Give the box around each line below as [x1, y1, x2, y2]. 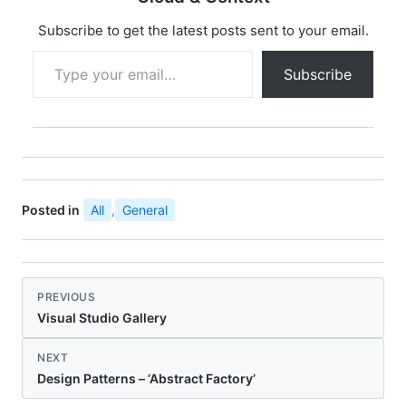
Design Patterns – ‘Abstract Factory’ [37, 371, 256, 387]
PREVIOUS [37, 290, 95, 304]
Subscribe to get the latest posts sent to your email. [37, 22, 369, 40]
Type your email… [32, 41, 80, 60]
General [122, 202, 168, 218]
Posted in [22, 202, 80, 218]
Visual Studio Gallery [37, 310, 167, 326]
